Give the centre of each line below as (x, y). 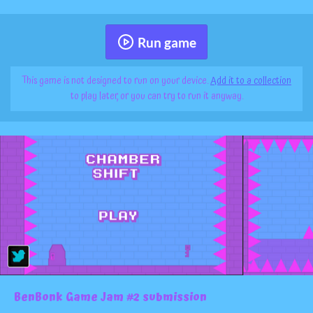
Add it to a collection (251, 81)
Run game (167, 42)
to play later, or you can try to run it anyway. (156, 97)
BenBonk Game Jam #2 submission (110, 297)
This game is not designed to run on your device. (116, 81)
